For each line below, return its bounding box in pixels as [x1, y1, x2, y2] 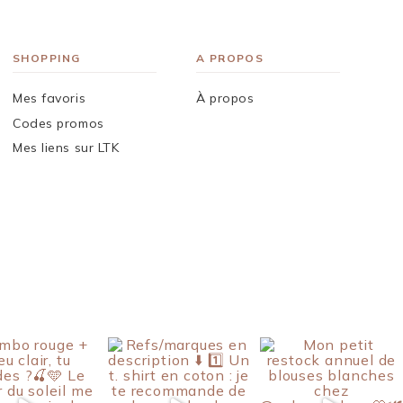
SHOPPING [13, 50, 81, 65]
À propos [195, 89, 255, 106]
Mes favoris [13, 89, 86, 106]
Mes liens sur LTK [13, 139, 120, 157]
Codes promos [13, 114, 104, 131]
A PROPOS [195, 50, 264, 65]
